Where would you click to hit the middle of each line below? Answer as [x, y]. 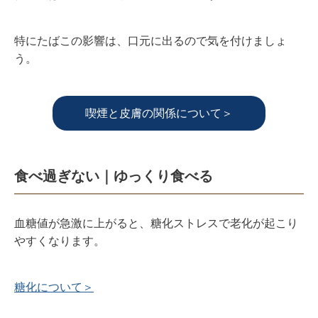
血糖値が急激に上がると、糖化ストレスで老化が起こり [156, 223]
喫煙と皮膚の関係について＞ [159, 113]
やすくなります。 [60, 241]
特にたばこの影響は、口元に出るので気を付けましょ [150, 40]
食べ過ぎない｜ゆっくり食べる [114, 176]
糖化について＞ [54, 287]
